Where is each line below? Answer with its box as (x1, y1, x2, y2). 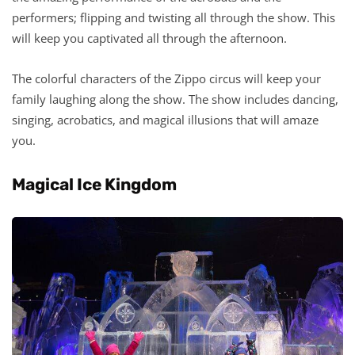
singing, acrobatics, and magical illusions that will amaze (12, 111, 319, 128)
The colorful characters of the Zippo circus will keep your (12, 70, 321, 86)
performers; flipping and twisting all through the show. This (12, 9, 335, 25)
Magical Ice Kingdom (12, 174, 177, 194)
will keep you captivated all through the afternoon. (12, 29, 287, 46)
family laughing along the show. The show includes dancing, (12, 90, 338, 107)
